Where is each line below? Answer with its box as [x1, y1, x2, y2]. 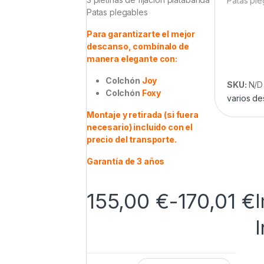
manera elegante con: [86, 54, 179, 64]
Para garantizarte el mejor [86, 29, 196, 39]
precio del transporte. [86, 134, 177, 145]
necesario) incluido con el [86, 122, 193, 133]
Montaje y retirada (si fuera [86, 110, 199, 120]
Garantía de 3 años [86, 156, 165, 167]
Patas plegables [86, 7, 148, 18]
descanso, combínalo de [86, 41, 189, 52]
